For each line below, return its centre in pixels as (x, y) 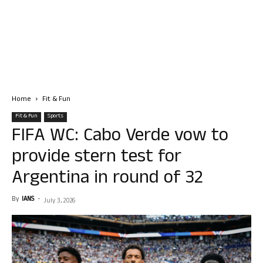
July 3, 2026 (59, 201)
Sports (55, 117)
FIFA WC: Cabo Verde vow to (120, 137)
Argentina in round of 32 (107, 179)
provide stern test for (97, 158)
